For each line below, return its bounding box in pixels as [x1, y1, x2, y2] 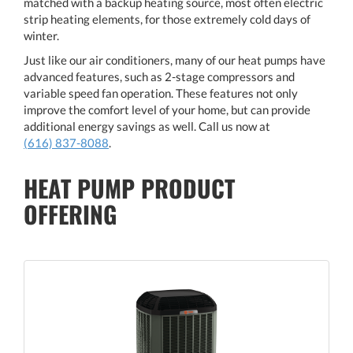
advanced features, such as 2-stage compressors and [24, 69, 295, 84]
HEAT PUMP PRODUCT [24, 169, 235, 206]
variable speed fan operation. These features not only [24, 85, 298, 100]
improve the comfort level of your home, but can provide [24, 102, 310, 117]
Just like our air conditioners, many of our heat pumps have [24, 52, 325, 67]
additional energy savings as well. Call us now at [24, 118, 270, 133]
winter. [24, 28, 59, 43]
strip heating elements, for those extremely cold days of [24, 11, 310, 26]
